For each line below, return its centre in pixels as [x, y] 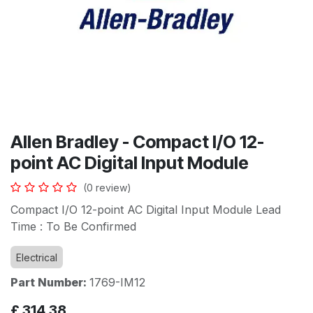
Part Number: [50, 282]
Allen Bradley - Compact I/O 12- [137, 142]
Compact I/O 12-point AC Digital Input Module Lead [146, 210]
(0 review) [107, 188]
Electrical [37, 257]
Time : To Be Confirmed [73, 226]
